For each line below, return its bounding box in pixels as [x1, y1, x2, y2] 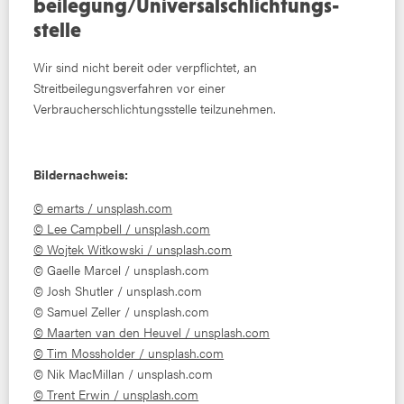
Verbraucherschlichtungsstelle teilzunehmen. [33, 100, 277, 118]
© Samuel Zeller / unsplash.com [33, 302, 210, 320]
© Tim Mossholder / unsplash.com [33, 344, 225, 362]
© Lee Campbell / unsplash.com [33, 219, 211, 237]
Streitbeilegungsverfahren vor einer [33, 79, 226, 97]
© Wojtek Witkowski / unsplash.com [33, 240, 233, 258]
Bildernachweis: [33, 166, 129, 184]
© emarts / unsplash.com [33, 198, 173, 216]
